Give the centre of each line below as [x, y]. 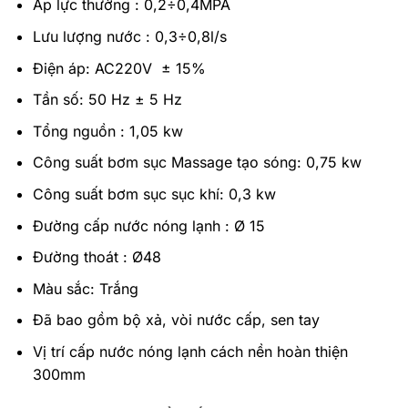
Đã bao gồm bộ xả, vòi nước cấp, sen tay [176, 320]
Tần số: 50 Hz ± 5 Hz [107, 100]
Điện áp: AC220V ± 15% [119, 68]
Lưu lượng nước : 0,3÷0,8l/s [129, 37]
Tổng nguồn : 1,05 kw [107, 131]
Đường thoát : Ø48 [97, 257]
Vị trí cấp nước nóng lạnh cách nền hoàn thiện [190, 352]
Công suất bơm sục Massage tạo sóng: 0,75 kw [197, 163]
